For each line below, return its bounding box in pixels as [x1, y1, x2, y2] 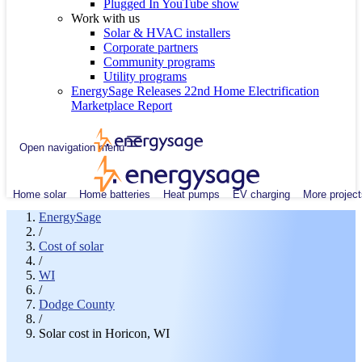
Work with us [71, 11, 140, 25]
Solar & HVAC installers [103, 26, 230, 40]
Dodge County [39, 297, 115, 311]
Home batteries [79, 187, 150, 200]
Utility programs [103, 69, 187, 83]
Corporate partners [103, 40, 198, 54]
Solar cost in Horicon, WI [39, 326, 170, 340]
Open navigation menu [19, 141, 124, 154]
